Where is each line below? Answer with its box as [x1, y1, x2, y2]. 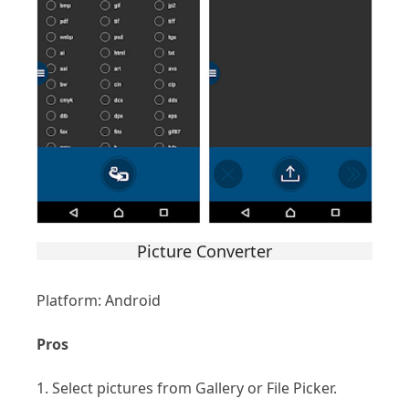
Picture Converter [137, 240, 272, 263]
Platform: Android [37, 290, 161, 311]
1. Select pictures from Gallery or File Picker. [37, 378, 337, 399]
